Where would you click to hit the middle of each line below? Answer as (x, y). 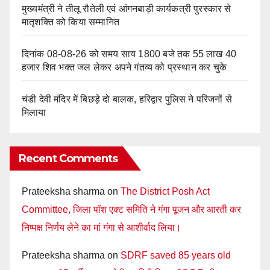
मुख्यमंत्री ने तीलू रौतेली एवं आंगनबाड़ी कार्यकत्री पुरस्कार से (127, 8)
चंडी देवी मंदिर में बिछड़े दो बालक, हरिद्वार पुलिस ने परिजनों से (127, 99)
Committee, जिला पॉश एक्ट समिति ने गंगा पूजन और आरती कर (131, 209)
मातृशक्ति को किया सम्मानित (71, 22)
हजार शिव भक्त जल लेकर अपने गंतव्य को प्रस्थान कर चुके (124, 67)
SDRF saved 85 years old (176, 255)
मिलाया (34, 112)
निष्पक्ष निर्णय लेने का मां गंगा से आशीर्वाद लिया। (102, 227)
